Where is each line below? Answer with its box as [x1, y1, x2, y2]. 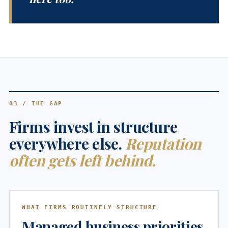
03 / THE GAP [9, 100, 63, 107]
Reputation [125, 133, 201, 154]
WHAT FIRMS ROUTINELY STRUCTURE [22, 204, 158, 211]
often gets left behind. [9, 150, 156, 170]
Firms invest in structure [9, 116, 178, 137]
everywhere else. [9, 133, 125, 154]
